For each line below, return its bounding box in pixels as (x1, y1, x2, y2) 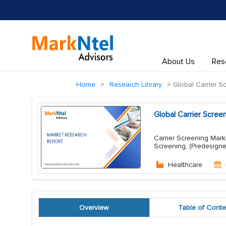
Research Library (109, 80, 162, 89)
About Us (161, 56, 195, 67)
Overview (79, 203, 109, 212)
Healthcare (168, 160, 202, 169)
